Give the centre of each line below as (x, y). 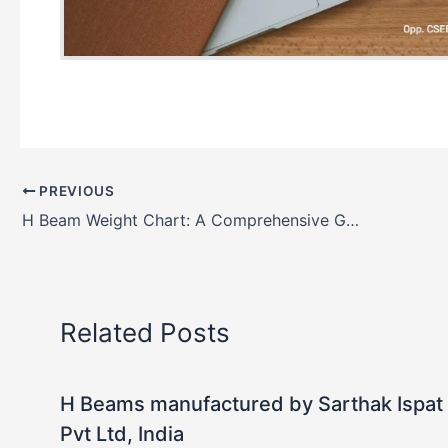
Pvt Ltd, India (122, 433)
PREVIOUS (75, 190)
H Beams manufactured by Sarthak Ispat (251, 403)
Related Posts (145, 332)
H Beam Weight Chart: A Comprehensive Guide (352, 219)
